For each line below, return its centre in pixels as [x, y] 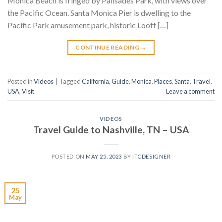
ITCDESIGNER [152, 157]
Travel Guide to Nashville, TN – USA [111, 130]
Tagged [71, 82]
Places [163, 82]
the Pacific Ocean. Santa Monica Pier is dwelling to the [99, 12]
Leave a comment [190, 91]
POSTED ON [69, 157]
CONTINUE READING [108, 47]
